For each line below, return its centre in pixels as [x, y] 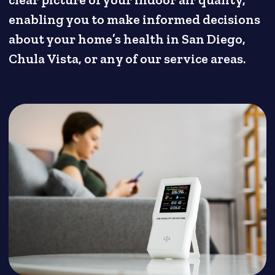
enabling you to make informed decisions [135, 20]
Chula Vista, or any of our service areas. [127, 59]
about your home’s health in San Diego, [127, 40]
